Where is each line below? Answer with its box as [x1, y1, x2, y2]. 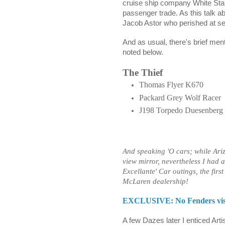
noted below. [123, 48, 163, 57]
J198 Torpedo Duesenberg [139, 105, 223, 115]
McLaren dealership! [123, 177, 188, 186]
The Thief [123, 67, 163, 78]
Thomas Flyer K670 [139, 80, 203, 89]
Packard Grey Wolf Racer [139, 93, 221, 102]
